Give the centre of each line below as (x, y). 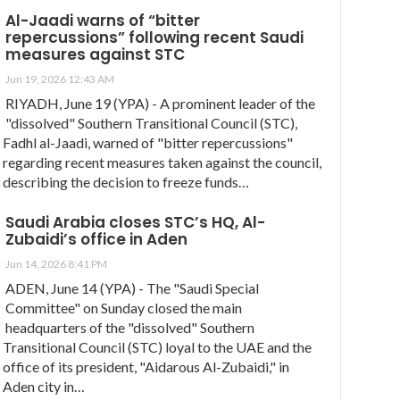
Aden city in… (44, 386)
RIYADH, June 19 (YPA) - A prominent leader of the (160, 103)
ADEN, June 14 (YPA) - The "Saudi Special (132, 287)
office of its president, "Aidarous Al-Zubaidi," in (146, 366)
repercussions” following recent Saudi (154, 37)
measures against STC (95, 54)
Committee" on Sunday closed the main (124, 307)
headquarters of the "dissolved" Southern (130, 327)
